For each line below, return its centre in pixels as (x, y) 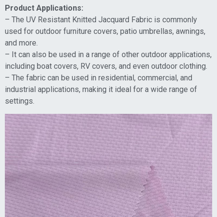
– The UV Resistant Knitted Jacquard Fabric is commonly (101, 19)
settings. (20, 101)
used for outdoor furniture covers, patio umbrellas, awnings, (105, 31)
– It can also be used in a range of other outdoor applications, (108, 54)
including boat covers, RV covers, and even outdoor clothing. (106, 66)
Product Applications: (44, 8)
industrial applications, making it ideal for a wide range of (101, 89)
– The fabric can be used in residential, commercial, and (99, 77)
